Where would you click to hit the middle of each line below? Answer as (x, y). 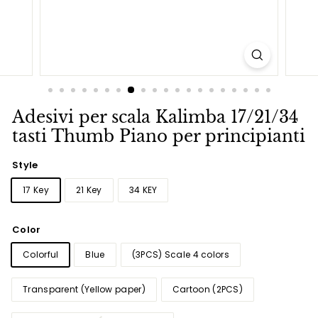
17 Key (36, 190)
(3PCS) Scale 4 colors (180, 254)
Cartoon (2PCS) (207, 289)
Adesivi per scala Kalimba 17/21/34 (155, 117)
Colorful (41, 254)
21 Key (89, 190)
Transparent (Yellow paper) (84, 289)
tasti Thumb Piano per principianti (159, 136)
